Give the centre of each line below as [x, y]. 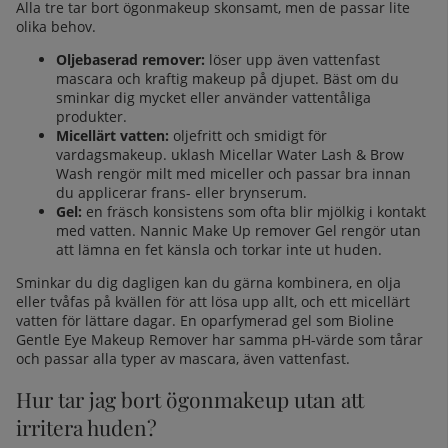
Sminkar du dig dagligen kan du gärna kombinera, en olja [208, 282]
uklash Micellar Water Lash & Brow [287, 154]
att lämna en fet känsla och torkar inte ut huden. [219, 249]
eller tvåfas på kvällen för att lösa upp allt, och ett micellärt [213, 301]
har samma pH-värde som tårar [317, 339]
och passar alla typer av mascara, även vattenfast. [183, 358]
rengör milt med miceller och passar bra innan [254, 173]
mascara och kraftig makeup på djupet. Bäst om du [227, 78]
